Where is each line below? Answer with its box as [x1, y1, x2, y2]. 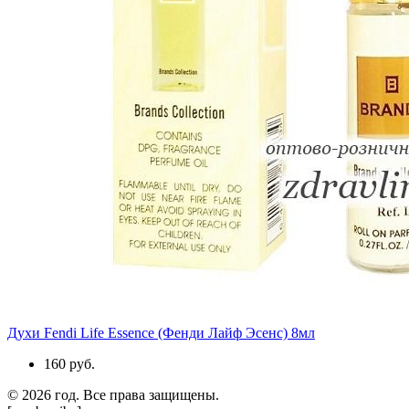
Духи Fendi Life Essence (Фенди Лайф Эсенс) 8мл [7, 324, 315, 341]
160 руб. [44, 355, 95, 372]
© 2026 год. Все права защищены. [7, 386, 230, 403]
